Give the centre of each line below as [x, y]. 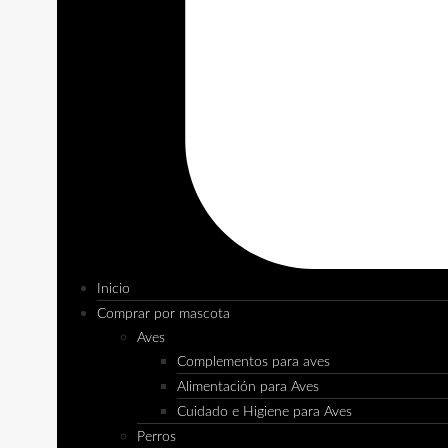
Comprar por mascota [163, 314]
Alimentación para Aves [247, 387]
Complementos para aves [253, 362]
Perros [156, 437]
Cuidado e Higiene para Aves [264, 412]
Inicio [113, 289]
